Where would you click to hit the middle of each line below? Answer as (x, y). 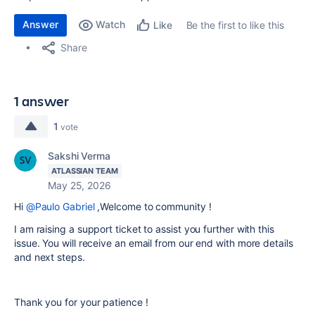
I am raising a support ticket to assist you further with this (144, 229)
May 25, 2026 (79, 185)
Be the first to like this (235, 25)
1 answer (42, 101)
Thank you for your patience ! (81, 302)
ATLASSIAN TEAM (85, 171)
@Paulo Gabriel (60, 206)
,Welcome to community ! (153, 206)
